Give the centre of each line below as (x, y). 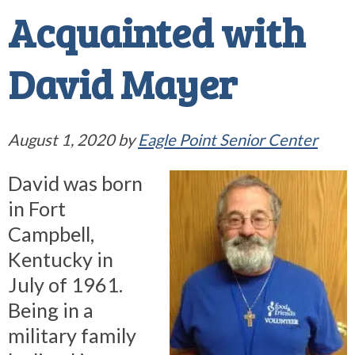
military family (72, 336)
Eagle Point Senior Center (228, 140)
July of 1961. (67, 285)
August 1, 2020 (61, 140)
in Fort (37, 209)
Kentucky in (61, 260)
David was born (75, 183)
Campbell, (51, 234)
